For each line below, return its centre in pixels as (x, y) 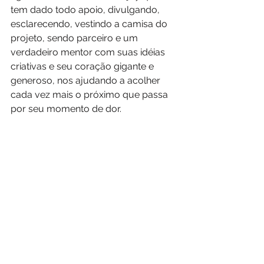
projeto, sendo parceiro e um (75, 38)
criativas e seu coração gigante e (83, 66)
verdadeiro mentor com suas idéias (89, 52)
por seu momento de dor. (67, 108)
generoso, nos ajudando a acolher (87, 80)
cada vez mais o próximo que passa (90, 94)
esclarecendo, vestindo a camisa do (90, 24)
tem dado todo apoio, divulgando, (86, 9)
